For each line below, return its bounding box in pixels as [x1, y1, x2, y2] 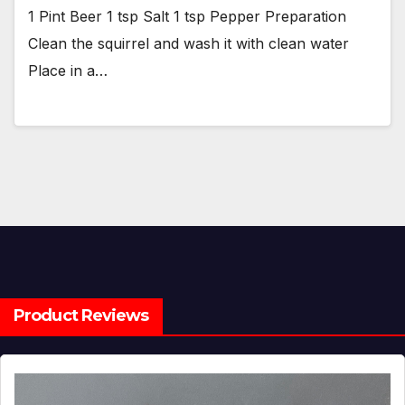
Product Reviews [14, 305, 149, 325]
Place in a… [28, 61, 108, 80]
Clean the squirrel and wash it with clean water [28, 34, 349, 53]
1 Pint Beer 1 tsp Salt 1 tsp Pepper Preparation [28, 7, 346, 26]
